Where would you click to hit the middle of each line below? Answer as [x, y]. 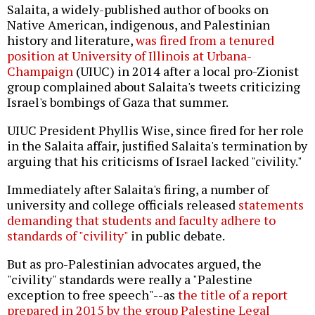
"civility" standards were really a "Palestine [130, 279]
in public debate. [176, 236]
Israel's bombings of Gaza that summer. [118, 102]
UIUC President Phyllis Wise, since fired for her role [155, 130]
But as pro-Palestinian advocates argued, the [134, 264]
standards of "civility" [67, 236]
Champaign [40, 71]
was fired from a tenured [205, 40]
